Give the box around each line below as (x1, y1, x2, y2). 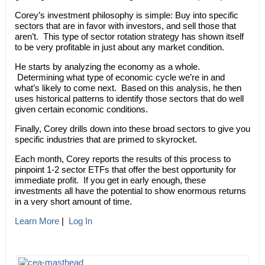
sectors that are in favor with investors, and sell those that (14, 20, 236, 31)
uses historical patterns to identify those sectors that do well (14, 93, 244, 104)
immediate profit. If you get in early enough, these (14, 174, 206, 185)
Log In (68, 215, 92, 226)
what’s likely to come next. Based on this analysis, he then (14, 82, 241, 93)
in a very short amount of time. (14, 196, 132, 206)
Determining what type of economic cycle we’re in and (14, 72, 225, 82)
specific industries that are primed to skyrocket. (14, 134, 197, 144)
